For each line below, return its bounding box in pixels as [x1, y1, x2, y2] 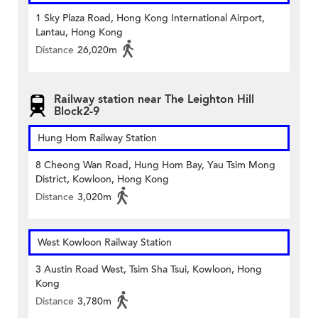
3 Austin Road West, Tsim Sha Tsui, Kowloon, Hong [35, 263, 262, 277]
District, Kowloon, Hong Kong [35, 172, 169, 187]
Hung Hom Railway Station [38, 131, 157, 146]
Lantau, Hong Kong [35, 26, 123, 40]
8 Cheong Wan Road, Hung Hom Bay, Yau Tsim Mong [35, 158, 275, 172]
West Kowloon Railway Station [38, 236, 172, 250]
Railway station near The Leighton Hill [54, 91, 254, 107]
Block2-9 [54, 103, 99, 119]
